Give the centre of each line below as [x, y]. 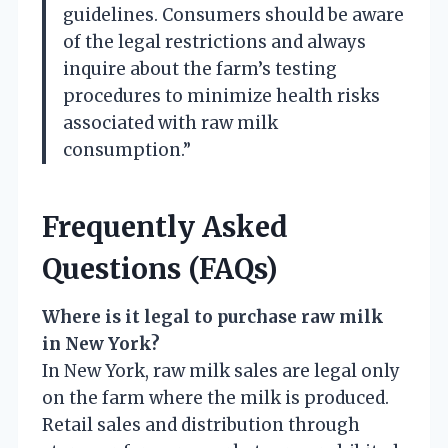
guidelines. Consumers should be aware [233, 14]
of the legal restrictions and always [214, 41]
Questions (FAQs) [160, 268]
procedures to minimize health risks [221, 95]
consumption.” [127, 149]
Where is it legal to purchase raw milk [213, 316]
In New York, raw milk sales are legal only [221, 370]
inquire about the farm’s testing [200, 68]
